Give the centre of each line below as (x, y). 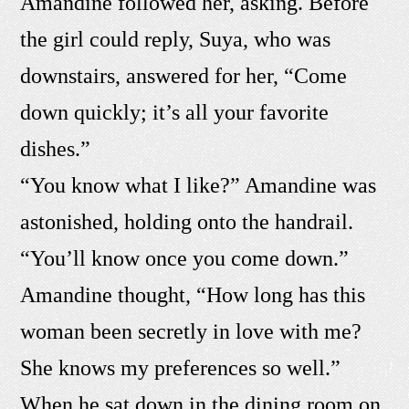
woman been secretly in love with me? (191, 332)
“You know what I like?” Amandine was (199, 186)
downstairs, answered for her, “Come (184, 76)
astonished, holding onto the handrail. (187, 222)
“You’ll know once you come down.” (185, 259)
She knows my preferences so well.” (181, 368)
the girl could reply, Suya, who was (176, 40)
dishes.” (56, 149)
